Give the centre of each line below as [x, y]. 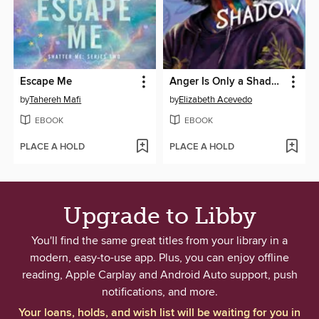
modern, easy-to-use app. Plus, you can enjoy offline [159, 258]
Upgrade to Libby [159, 216]
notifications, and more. [159, 292]
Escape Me [46, 82]
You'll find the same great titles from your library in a [159, 241]
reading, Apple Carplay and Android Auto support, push [159, 275]
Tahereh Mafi [56, 100]
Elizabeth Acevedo [215, 100]
